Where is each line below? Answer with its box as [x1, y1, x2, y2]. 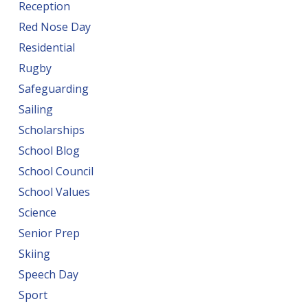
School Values [18, 184, 90, 199]
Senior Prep [18, 225, 80, 241]
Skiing [18, 246, 50, 261]
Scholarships [18, 122, 85, 137]
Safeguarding [18, 81, 89, 96]
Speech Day [18, 267, 78, 282]
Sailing [18, 102, 53, 117]
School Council [18, 164, 93, 179]
